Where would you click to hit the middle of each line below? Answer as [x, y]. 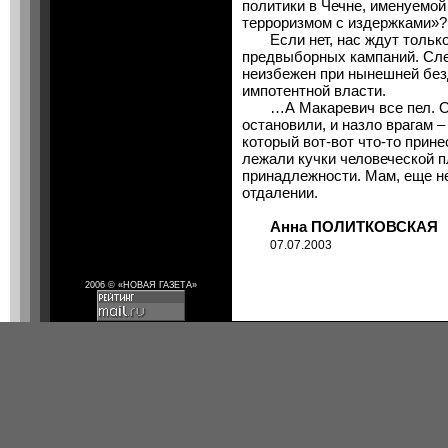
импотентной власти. [314, 90]
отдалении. [280, 192]
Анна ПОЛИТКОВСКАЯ [340, 226]
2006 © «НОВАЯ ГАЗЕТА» [141, 285]
